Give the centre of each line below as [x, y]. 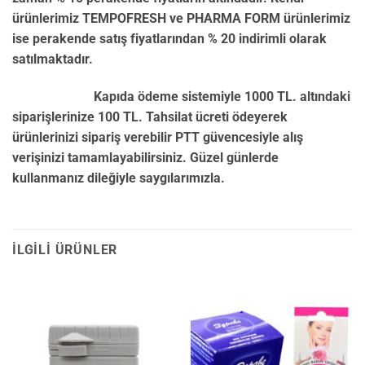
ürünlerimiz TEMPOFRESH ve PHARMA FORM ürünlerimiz [181, 18]
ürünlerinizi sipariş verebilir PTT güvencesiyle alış [158, 137]
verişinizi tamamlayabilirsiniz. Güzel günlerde [145, 157]
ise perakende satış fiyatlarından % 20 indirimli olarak [169, 38]
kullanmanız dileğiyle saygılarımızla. [119, 178]
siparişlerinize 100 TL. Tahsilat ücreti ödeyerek [150, 117]
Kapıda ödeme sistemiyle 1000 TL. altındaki [181, 96]
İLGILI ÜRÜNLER [65, 250]
